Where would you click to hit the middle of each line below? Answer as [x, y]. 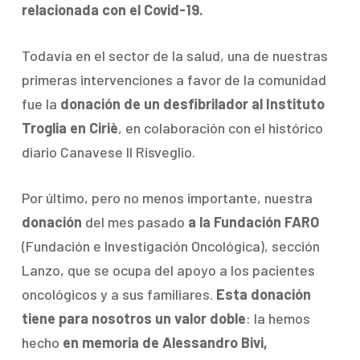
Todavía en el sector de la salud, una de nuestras [174, 55]
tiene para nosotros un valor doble [133, 318]
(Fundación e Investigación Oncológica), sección [170, 246]
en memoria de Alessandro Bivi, [165, 342]
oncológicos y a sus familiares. [119, 294]
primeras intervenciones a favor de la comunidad [174, 80]
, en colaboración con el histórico [220, 128]
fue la [41, 104]
